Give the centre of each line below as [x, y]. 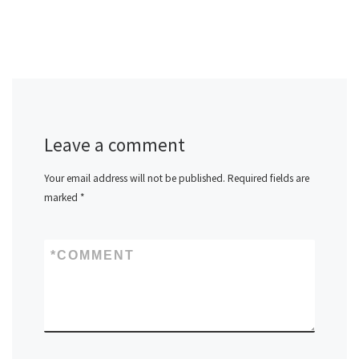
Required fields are [268, 179]
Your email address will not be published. [135, 179]
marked [62, 198]
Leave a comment [115, 144]
